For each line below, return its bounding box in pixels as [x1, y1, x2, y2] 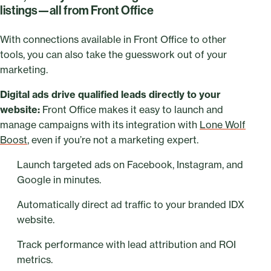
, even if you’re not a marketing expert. [27, 133, 198, 146]
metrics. [17, 253, 53, 266]
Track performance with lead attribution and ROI [17, 238, 236, 250]
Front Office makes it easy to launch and [42, 103, 223, 116]
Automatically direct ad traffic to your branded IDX [17, 198, 244, 211]
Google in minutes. [17, 173, 101, 186]
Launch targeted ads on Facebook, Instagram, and [17, 158, 243, 171]
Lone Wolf [200, 118, 246, 131]
